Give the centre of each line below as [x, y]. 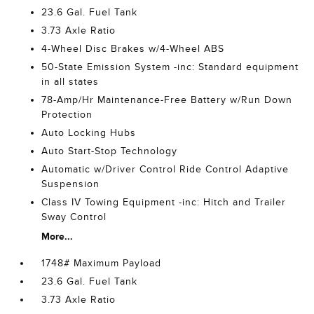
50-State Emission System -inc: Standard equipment [170, 67]
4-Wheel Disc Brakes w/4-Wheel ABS [133, 49]
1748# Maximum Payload [102, 264]
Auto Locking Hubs [89, 133]
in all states [70, 82]
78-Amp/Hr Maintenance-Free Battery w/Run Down [167, 100]
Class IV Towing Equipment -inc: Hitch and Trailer [164, 203]
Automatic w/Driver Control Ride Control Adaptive [165, 170]
